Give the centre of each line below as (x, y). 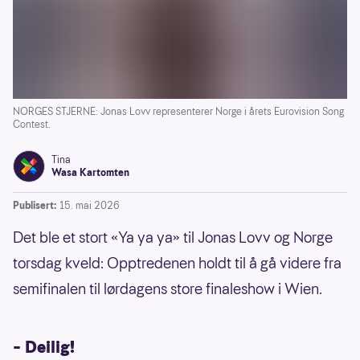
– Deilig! (44, 347)
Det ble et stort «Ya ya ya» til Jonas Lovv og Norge (173, 237)
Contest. (32, 124)
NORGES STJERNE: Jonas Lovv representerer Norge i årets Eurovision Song (178, 111)
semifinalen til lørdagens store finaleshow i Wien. (168, 288)
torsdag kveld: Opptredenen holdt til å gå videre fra (177, 263)
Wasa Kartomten (90, 172)
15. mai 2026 (90, 205)
